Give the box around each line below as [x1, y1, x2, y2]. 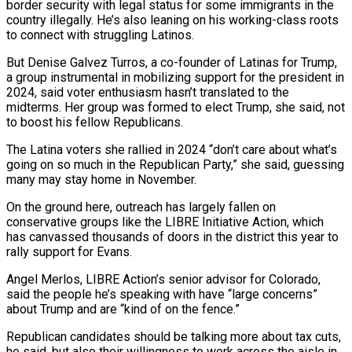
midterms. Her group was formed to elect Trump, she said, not [6, 99, 345, 115]
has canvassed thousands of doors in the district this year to [6, 229, 339, 244]
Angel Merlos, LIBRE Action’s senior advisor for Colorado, [6, 271, 321, 287]
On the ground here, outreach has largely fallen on [6, 199, 276, 214]
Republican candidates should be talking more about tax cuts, [6, 328, 341, 344]
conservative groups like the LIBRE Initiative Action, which [6, 214, 324, 229]
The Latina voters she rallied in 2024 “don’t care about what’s [6, 141, 337, 157]
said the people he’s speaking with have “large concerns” [6, 286, 317, 302]
